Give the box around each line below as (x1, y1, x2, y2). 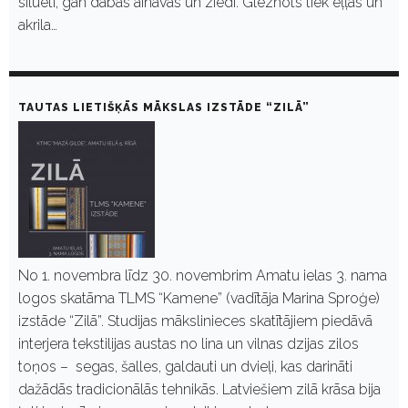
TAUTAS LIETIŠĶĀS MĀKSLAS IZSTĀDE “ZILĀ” (18, 100, 310, 114)
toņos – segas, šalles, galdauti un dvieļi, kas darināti (18, 357, 352, 375)
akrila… (18, 15, 57, 34)
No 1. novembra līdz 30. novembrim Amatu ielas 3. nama (18, 266, 387, 284)
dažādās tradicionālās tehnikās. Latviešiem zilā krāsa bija (18, 380, 381, 398)
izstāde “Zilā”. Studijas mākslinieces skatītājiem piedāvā (18, 311, 372, 330)
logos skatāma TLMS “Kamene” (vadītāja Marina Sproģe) (18, 289, 380, 307)
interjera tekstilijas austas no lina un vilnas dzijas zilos (18, 334, 359, 352)
